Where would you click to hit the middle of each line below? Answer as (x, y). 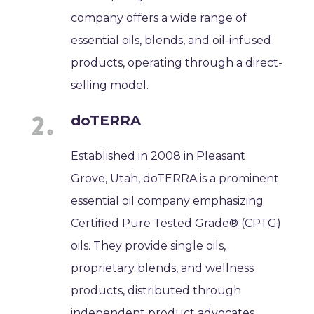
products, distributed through (156, 290)
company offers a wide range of (159, 18)
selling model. (110, 85)
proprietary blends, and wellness (163, 268)
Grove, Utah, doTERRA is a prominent (175, 178)
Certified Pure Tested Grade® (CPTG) (176, 223)
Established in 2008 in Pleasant (158, 156)
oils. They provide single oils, (149, 245)
